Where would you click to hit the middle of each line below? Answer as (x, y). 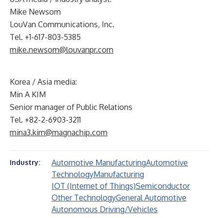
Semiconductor (163, 186)
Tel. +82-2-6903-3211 (45, 120)
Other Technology (84, 198)
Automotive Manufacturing (99, 163)
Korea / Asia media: (43, 82)
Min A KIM (28, 94)
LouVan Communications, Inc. (62, 24)
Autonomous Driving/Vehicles (105, 209)
